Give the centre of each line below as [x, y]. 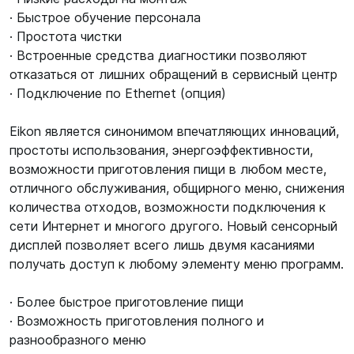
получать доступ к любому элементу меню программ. [177, 264]
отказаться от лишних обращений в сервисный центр [173, 74]
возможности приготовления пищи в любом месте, [168, 169]
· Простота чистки [66, 36]
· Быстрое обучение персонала [105, 17]
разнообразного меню [78, 340]
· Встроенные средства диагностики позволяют [158, 55]
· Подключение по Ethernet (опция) [118, 93]
